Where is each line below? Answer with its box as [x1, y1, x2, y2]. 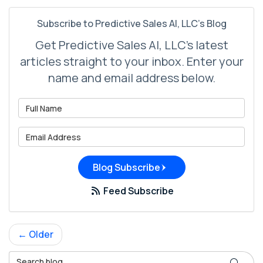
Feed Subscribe [101, 184, 174, 198]
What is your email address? [131, 127, 261, 140]
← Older [18, 228, 53, 241]
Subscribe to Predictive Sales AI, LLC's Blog [36, 17, 227, 31]
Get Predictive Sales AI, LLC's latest [35, 37, 228, 53]
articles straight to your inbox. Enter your [19, 53, 244, 70]
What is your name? [131, 98, 222, 112]
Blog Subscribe [92, 161, 160, 174]
